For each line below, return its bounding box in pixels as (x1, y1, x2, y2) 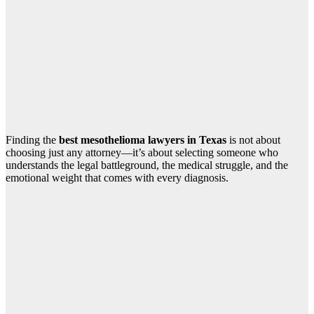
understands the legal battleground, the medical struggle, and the (6, 159, 288, 172)
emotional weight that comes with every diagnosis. (6, 172, 228, 184)
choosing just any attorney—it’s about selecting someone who (6, 146, 278, 159)
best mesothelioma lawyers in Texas (59, 134, 226, 146)
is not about (226, 134, 280, 146)
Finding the (6, 134, 59, 146)
